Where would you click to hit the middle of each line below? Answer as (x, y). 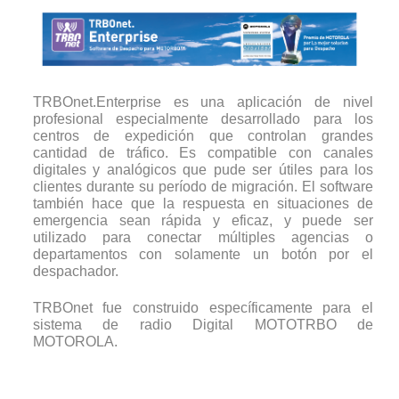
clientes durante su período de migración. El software (203, 186)
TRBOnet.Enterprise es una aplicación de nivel (203, 102)
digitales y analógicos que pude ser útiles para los (203, 169)
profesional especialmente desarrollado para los (203, 118)
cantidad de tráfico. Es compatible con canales (203, 152)
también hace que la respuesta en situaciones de (203, 203)
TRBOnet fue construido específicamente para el (203, 307)
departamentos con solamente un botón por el (203, 254)
